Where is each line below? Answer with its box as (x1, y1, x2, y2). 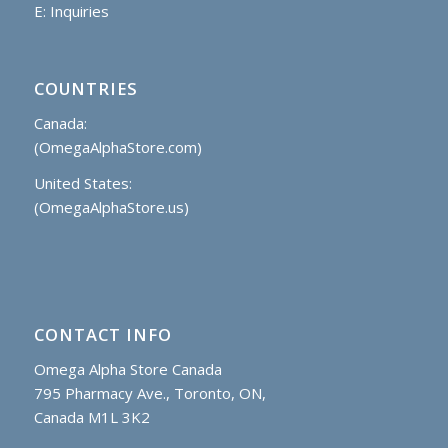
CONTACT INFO (33, 323, 172, 347)
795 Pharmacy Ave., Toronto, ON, (33, 382, 266, 403)
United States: (33, 173, 132, 194)
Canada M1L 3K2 (33, 406, 150, 427)
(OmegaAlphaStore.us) (33, 197, 189, 218)
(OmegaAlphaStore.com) (33, 136, 202, 157)
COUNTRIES (33, 76, 138, 100)
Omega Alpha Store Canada (33, 358, 222, 379)
